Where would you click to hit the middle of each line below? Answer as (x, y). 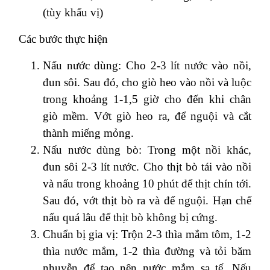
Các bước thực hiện (65, 39)
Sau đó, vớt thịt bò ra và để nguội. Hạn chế (147, 200)
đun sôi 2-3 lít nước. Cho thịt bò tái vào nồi (147, 166)
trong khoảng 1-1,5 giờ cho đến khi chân (147, 99)
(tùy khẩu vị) (73, 12)
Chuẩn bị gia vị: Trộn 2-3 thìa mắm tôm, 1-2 (147, 234)
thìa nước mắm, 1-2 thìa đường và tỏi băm (147, 251)
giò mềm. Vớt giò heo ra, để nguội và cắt (147, 116)
